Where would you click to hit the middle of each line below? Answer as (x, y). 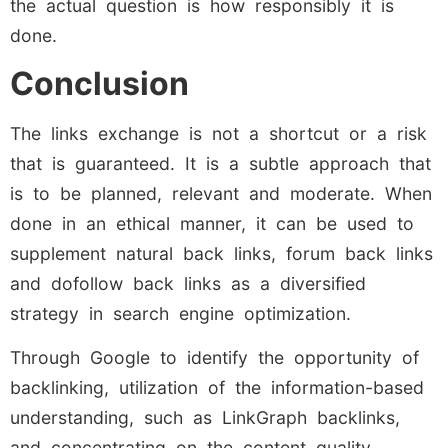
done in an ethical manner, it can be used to (212, 224)
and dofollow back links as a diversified (188, 284)
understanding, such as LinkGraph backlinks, (205, 418)
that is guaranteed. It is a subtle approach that (220, 164)
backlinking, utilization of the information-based (217, 388)
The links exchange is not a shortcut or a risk (218, 134)
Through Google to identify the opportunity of (214, 358)
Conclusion (99, 84)
